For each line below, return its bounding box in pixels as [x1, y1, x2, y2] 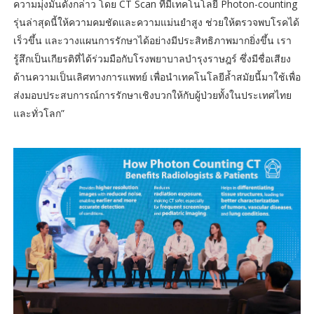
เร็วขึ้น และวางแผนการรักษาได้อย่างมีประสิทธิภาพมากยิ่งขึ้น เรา [13, 33, 292, 47]
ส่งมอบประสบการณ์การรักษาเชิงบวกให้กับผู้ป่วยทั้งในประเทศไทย [13, 88, 292, 102]
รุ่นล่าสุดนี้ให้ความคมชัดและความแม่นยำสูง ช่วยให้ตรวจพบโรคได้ [13, 15, 299, 29]
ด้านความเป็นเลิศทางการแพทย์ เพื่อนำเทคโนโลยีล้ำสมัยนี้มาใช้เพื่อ [13, 69, 301, 83]
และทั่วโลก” [13, 106, 64, 120]
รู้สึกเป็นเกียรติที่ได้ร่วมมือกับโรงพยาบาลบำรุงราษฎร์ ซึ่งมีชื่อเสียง [13, 51, 291, 65]
